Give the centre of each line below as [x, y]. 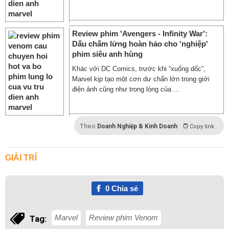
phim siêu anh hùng [107, 54]
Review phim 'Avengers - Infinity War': [140, 33]
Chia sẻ [123, 188]
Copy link [202, 127]
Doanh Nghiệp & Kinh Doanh [137, 126]
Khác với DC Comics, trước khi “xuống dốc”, [139, 69]
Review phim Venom [123, 217]
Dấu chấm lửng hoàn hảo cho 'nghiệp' [140, 44]
